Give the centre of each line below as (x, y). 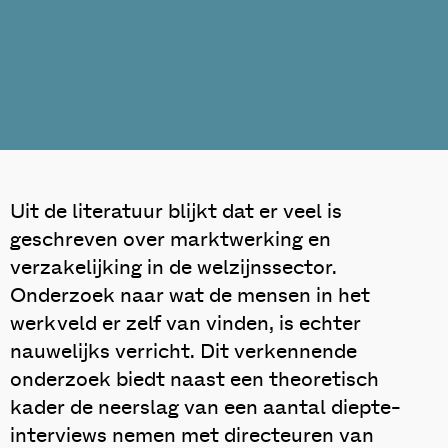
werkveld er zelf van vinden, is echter (185, 324)
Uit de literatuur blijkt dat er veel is (176, 212)
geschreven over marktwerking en (170, 240)
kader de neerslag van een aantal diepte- (205, 408)
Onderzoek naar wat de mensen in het (190, 296)
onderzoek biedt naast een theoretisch (194, 380)
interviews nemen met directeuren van (192, 436)
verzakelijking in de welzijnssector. (173, 268)
